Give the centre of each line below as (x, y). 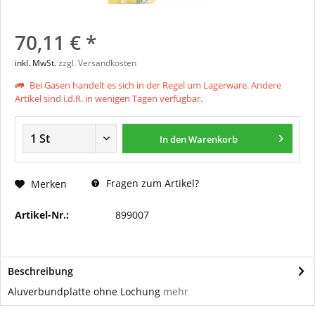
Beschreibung (40, 271)
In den (173, 139)
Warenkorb (213, 139)
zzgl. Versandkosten (97, 63)
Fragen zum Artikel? (151, 183)
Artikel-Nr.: (42, 215)
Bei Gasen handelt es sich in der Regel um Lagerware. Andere (154, 85)
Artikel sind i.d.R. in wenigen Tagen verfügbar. (109, 98)
